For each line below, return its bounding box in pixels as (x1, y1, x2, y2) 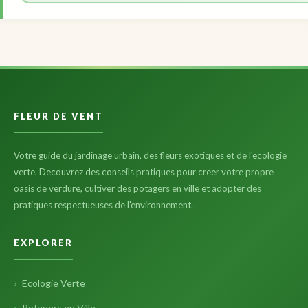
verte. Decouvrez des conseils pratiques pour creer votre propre (14, 166, 274, 178)
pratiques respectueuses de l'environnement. (14, 199, 193, 211)
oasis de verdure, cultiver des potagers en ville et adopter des (14, 183, 261, 195)
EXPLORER (14, 237, 73, 249)
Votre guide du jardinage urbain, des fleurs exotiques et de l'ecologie (14, 150, 287, 162)
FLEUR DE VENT (14, 111, 103, 122)
